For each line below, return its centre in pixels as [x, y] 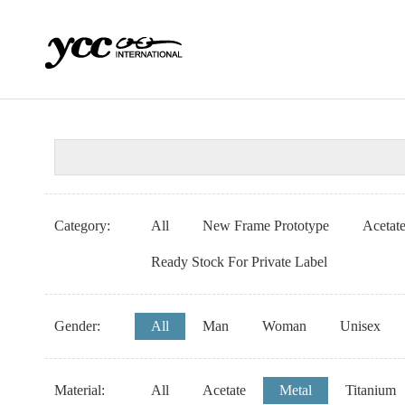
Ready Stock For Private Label [240, 262]
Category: [83, 226]
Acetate [225, 390]
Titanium [371, 390]
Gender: [78, 326]
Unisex [361, 326]
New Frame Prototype [266, 226]
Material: [80, 390]
